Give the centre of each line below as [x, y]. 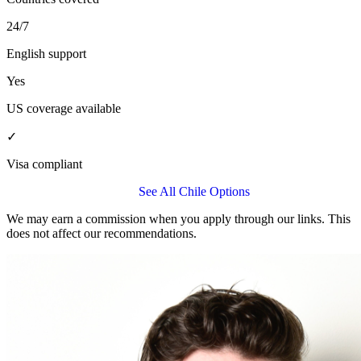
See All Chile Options [194, 191]
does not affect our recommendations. [102, 233]
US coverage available [64, 108]
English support [46, 53]
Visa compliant [44, 164]
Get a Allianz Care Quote [73, 191]
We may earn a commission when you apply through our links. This [178, 218]
